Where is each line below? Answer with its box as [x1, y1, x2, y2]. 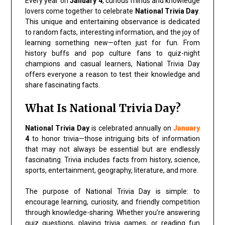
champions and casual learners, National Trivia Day [25, 59, 200, 68]
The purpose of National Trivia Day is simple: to [25, 187, 200, 195]
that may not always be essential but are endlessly [25, 145, 200, 153]
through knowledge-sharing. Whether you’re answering [25, 208, 200, 216]
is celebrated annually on [89, 124, 174, 132]
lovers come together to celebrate [25, 7, 135, 15]
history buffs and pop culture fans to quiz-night [25, 49, 200, 57]
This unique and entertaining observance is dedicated [25, 17, 200, 26]
